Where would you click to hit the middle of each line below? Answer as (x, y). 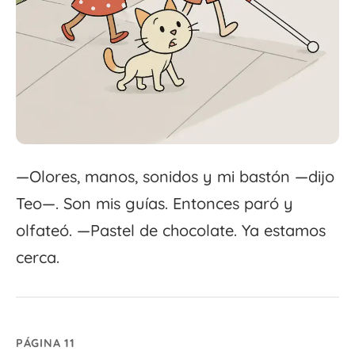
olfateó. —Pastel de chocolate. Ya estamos (171, 231)
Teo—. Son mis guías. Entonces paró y (155, 204)
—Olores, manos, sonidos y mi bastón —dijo (175, 177)
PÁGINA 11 (46, 344)
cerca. (38, 258)
